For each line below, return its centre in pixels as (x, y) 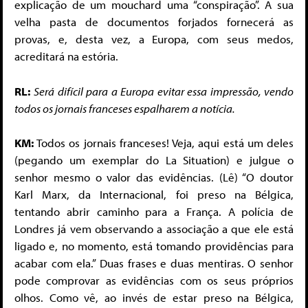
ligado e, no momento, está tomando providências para (154, 246)
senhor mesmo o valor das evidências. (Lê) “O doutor (154, 177)
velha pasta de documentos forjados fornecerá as (154, 22)
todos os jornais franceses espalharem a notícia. (125, 108)
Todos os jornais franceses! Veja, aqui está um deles (165, 143)
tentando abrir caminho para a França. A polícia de (154, 212)
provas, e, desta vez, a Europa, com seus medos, (154, 39)
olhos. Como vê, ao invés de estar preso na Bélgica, (154, 298)
